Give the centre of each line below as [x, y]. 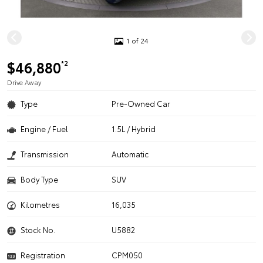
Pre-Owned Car [141, 103]
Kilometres [40, 204]
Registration [43, 255]
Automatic [130, 154]
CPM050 [127, 255]
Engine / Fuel [44, 129]
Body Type [39, 179]
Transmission [45, 154]
